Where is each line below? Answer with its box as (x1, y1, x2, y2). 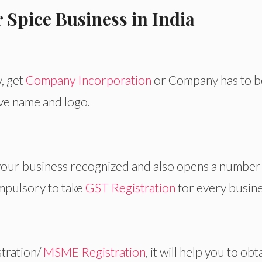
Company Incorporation (26, 72, 151, 87)
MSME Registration (41, 244, 146, 260)
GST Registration (85, 180, 175, 195)
